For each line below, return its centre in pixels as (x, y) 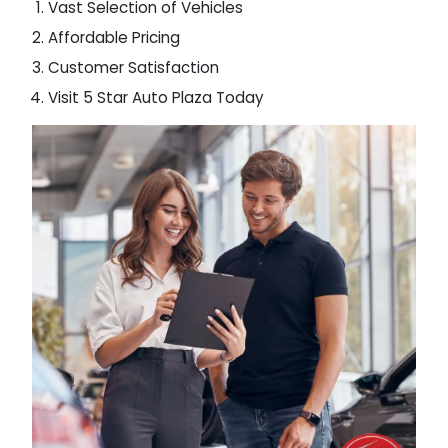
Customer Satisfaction (133, 67)
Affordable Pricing (114, 37)
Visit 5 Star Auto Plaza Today (156, 97)
